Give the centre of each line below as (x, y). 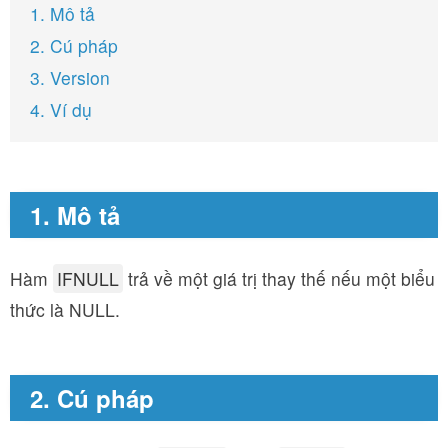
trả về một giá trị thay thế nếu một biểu (279, 278)
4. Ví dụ (61, 109)
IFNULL (88, 278)
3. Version (70, 77)
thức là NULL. (65, 309)
